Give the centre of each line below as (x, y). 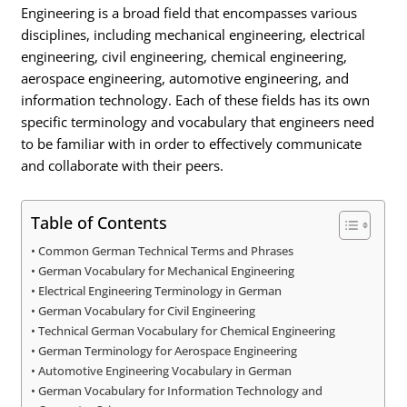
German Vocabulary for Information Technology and (181, 390)
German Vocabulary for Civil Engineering (147, 310)
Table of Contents (99, 222)
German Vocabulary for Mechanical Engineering (167, 270)
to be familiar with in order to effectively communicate (192, 144)
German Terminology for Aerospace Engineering (168, 350)
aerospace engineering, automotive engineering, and (185, 79)
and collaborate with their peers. (123, 166)
